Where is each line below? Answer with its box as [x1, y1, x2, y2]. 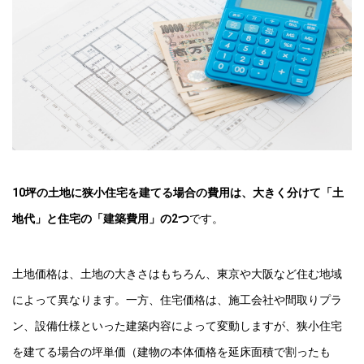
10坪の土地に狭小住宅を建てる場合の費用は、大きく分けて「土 [12, 185, 344, 199]
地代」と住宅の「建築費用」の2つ [12, 211, 189, 225]
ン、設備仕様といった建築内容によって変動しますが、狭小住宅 [12, 318, 342, 332]
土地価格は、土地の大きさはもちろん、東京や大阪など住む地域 [12, 266, 342, 280]
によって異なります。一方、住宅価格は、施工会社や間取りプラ [12, 292, 342, 306]
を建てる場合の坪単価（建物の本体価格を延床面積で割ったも [12, 344, 331, 358]
